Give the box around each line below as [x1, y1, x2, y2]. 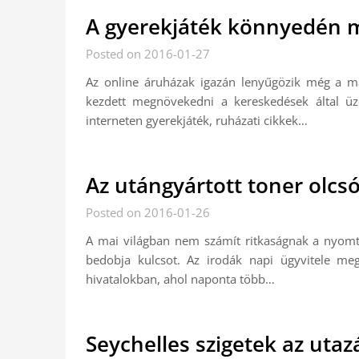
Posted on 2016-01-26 [86, 204, 210, 220]
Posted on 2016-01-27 [86, 46, 210, 62]
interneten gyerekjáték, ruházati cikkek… [86, 112, 308, 128]
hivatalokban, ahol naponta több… [86, 271, 275, 287]
